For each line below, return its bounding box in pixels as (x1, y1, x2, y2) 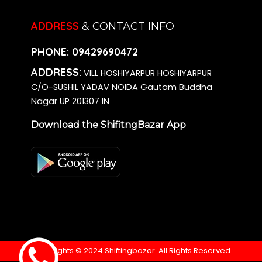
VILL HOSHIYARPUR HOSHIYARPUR (81, 67, 212, 80)
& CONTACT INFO (78, 20, 174, 33)
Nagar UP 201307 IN (30, 95, 109, 108)
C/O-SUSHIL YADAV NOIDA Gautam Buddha (30, 81, 212, 94)
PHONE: (30, 45, 72, 59)
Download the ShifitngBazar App (30, 119, 186, 131)
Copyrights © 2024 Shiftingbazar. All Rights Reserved (32, 245, 230, 257)
